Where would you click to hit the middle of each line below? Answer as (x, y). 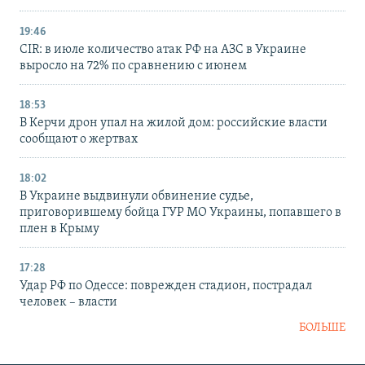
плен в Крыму (59, 229)
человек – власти (68, 302)
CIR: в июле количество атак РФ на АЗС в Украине (163, 49)
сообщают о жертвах (79, 139)
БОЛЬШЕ (322, 328)
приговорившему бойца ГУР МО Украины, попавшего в (180, 212)
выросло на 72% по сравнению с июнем (133, 66)
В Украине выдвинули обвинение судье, (136, 196)
